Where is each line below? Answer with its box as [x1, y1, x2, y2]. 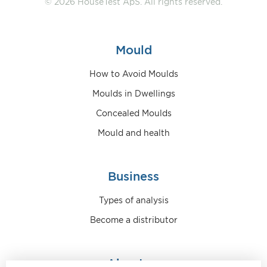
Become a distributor [89, 216, 178, 225]
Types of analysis [98, 196, 169, 205]
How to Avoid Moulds [89, 70, 178, 79]
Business [108, 170, 159, 183]
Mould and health [97, 129, 170, 138]
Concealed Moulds [95, 109, 172, 118]
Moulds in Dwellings [92, 89, 175, 98]
